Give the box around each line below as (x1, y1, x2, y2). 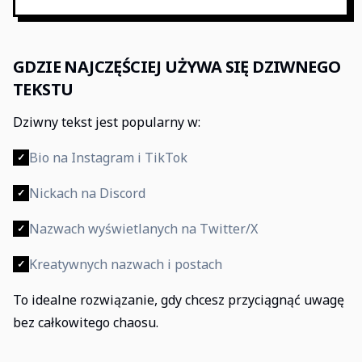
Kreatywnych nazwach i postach (29, 255, 222, 273)
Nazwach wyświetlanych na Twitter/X (29, 220, 258, 238)
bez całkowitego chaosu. (13, 314, 158, 331)
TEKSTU (13, 78, 74, 100)
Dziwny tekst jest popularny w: (13, 113, 200, 131)
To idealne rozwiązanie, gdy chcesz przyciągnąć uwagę (13, 291, 344, 309)
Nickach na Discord (29, 184, 145, 202)
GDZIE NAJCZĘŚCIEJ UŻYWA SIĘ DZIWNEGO (13, 56, 341, 78)
